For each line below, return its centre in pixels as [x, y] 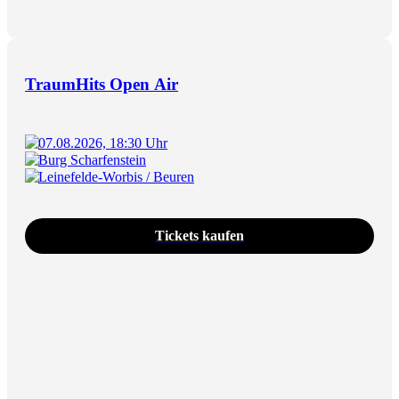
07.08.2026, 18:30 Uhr [103, 142]
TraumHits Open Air [102, 84]
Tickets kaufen [199, 235]
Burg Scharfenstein [92, 159]
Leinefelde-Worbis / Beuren [116, 176]
